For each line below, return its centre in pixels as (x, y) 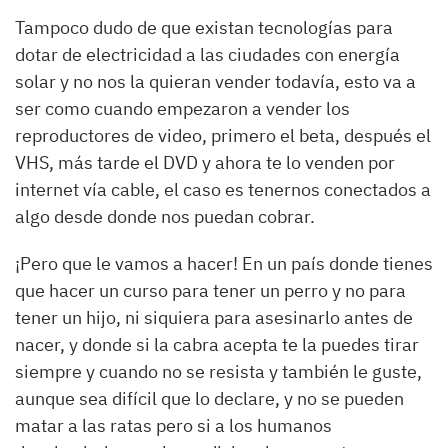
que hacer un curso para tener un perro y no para (210, 290)
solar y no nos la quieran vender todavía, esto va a (215, 81)
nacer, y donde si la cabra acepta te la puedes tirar (217, 344)
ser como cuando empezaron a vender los (182, 108)
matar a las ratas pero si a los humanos (173, 425)
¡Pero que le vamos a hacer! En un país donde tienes (224, 263)
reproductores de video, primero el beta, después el (223, 135)
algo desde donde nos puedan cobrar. (165, 216)
